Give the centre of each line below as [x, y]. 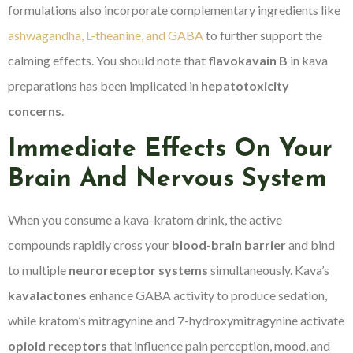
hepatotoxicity [245, 85]
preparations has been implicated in [104, 85]
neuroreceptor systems [138, 270]
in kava [308, 60]
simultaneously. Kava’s [269, 270]
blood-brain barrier [229, 245]
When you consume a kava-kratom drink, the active [145, 220]
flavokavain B [248, 60]
